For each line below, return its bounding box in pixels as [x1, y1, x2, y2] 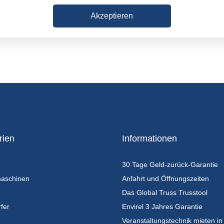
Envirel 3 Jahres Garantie [122, 202, 202, 210]
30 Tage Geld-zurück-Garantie [122, 160, 218, 168]
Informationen [122, 133, 177, 143]
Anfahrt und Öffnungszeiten [122, 174, 209, 182]
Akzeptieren [90, 11, 133, 20]
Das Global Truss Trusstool [122, 188, 207, 196]
